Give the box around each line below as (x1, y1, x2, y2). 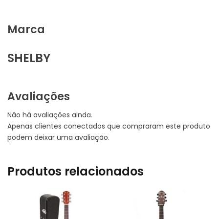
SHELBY (7, 49, 50, 66)
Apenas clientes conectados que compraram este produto (7, 121, 210, 131)
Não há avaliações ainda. (7, 109, 92, 120)
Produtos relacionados (7, 163, 144, 179)
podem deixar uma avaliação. (7, 132, 109, 142)
